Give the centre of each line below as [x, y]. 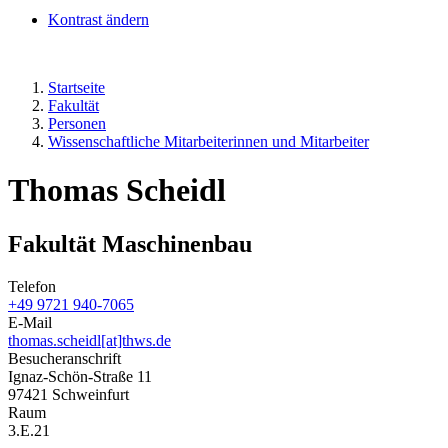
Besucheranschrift [64, 358]
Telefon [32, 286]
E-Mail [30, 322]
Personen [77, 123]
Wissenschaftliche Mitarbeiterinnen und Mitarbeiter [208, 141]
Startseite [76, 87]
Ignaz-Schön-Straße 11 [80, 376]
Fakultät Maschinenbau [130, 243]
